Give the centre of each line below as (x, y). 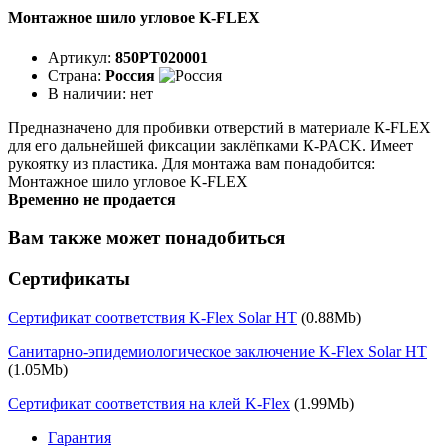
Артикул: (81, 57)
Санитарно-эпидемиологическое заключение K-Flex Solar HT (217, 351)
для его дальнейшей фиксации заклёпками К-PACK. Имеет (210, 145)
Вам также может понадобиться (146, 238)
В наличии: (89, 93)
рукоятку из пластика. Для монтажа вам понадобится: (191, 163)
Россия (130, 75)
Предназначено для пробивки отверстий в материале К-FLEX (219, 127)
